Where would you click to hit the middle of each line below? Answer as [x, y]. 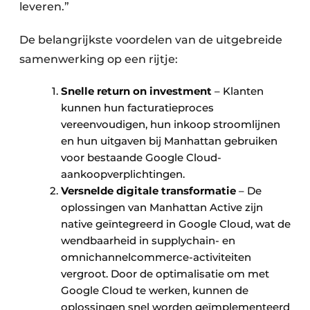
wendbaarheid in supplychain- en [148, 240]
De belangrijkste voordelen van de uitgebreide [151, 40]
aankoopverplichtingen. [123, 174]
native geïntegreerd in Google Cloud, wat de [176, 224]
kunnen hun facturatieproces [137, 108]
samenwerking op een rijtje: [99, 59]
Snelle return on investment [136, 91]
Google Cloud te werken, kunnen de [155, 290]
